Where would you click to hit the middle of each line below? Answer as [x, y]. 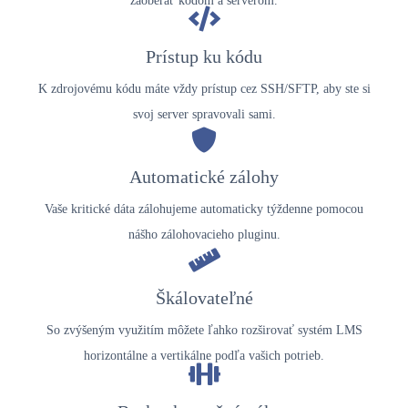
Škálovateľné [204, 298]
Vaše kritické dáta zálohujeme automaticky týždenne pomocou [204, 209]
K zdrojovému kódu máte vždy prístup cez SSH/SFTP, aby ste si [204, 88]
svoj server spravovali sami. [204, 114]
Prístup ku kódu [204, 56]
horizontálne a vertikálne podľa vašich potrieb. [204, 355]
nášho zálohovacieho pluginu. [204, 235]
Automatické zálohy [204, 178]
